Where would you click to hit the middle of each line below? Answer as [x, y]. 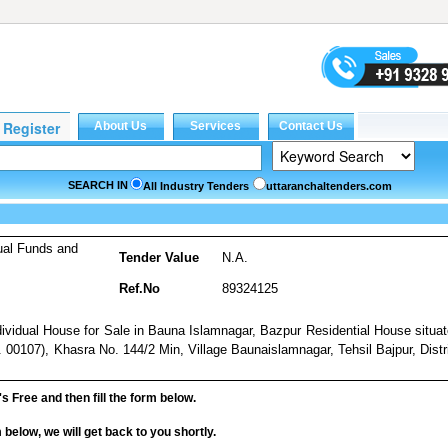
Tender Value [159, 257]
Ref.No [139, 288]
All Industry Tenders [196, 186]
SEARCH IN [98, 185]
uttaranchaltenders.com [329, 186]
